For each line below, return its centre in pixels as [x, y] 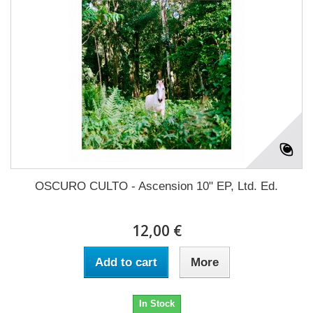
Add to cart [126, 262]
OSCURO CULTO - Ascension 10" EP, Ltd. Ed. [156, 186]
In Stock [156, 303]
